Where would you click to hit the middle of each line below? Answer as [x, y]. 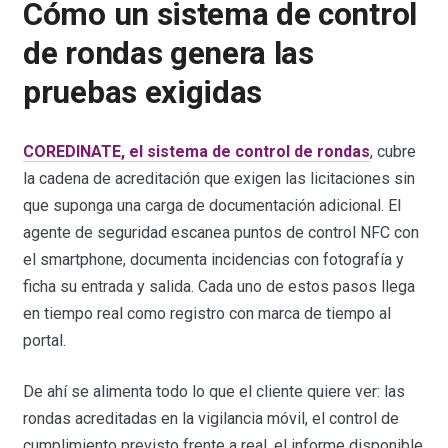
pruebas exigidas [143, 92]
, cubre [393, 151]
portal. [45, 340]
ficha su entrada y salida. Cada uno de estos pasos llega [219, 286]
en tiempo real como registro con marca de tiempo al [207, 313]
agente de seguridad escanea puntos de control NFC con [221, 232]
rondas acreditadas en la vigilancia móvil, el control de [211, 418]
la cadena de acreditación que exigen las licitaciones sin [219, 178]
